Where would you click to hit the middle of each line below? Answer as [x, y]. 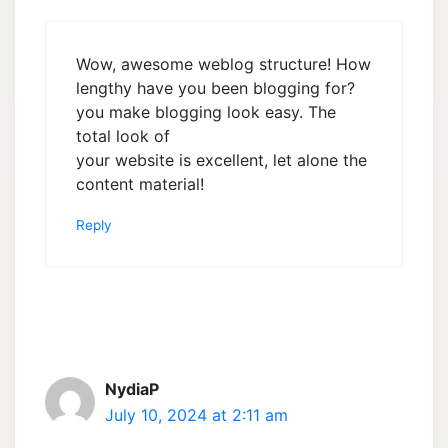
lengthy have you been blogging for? [215, 88]
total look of [123, 136]
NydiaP [132, 389]
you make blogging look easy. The [206, 112]
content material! [140, 184]
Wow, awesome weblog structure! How [223, 64]
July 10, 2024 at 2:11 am [196, 415]
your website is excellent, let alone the [221, 160]
